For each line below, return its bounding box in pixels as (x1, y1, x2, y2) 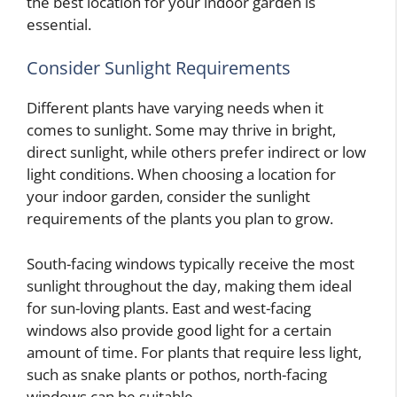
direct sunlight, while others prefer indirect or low (27, 142, 366, 163)
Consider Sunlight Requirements (27, 56, 291, 81)
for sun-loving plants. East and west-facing (27, 297, 311, 318)
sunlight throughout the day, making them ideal (27, 275, 352, 296)
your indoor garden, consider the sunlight (27, 186, 310, 207)
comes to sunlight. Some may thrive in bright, (27, 120, 336, 141)
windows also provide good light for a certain (27, 319, 331, 340)
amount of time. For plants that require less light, (27, 341, 362, 362)
